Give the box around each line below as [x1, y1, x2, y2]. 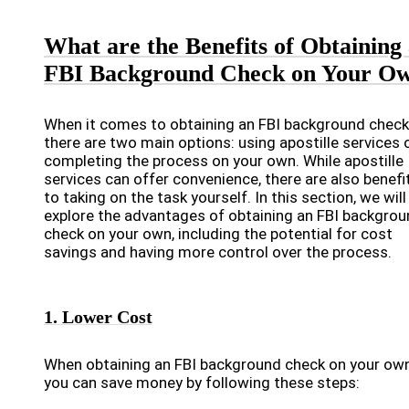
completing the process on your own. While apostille [44, 152, 404, 170]
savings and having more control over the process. [44, 243, 392, 261]
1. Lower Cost [44, 307, 152, 327]
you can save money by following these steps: [44, 373, 360, 392]
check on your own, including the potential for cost [44, 225, 393, 243]
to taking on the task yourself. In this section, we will [44, 188, 406, 206]
